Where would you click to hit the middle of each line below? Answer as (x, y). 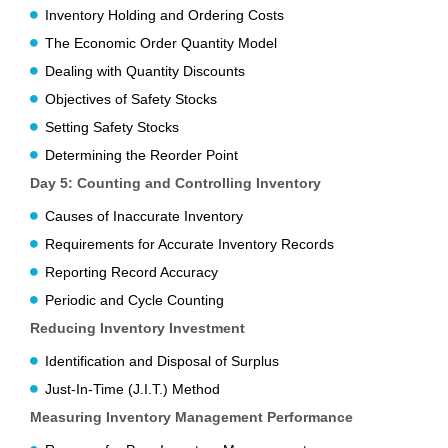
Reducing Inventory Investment (137, 328)
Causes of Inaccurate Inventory (144, 216)
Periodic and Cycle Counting (134, 300)
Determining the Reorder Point (141, 155)
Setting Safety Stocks (112, 127)
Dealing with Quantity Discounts (145, 71)
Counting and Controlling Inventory (199, 183)
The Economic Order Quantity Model (161, 43)
